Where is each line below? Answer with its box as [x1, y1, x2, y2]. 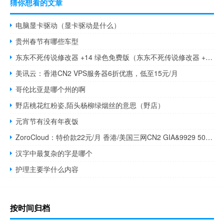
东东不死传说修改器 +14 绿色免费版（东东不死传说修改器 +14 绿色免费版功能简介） [205, 52, 213, 62]
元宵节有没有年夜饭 [15, 116, 79, 126]
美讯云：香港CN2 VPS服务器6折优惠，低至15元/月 [15, 68, 178, 78]
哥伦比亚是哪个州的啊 [15, 84, 86, 94]
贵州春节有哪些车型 [15, 36, 79, 46]
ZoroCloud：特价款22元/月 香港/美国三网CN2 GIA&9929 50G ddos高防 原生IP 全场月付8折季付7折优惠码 [205, 132, 213, 142]
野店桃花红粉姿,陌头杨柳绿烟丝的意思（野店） [15, 100, 165, 110]
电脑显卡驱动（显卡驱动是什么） [15, 20, 121, 30]
